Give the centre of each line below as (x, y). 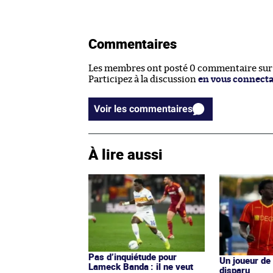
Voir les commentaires (161, 108)
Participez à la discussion (143, 79)
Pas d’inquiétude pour (133, 256)
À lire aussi (126, 154)
